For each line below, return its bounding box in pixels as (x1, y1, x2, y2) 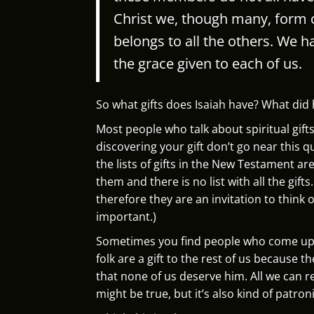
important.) (96, 208, 156, 224)
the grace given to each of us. (114, 53, 302, 73)
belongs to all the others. (114, 31, 277, 50)
